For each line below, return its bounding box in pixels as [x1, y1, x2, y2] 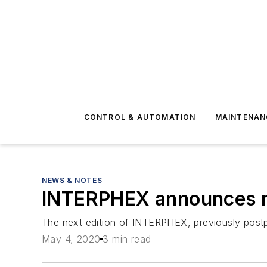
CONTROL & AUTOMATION [83, 113, 196, 122]
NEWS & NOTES [42, 176, 103, 185]
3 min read [103, 233, 151, 246]
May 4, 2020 [42, 233, 101, 246]
